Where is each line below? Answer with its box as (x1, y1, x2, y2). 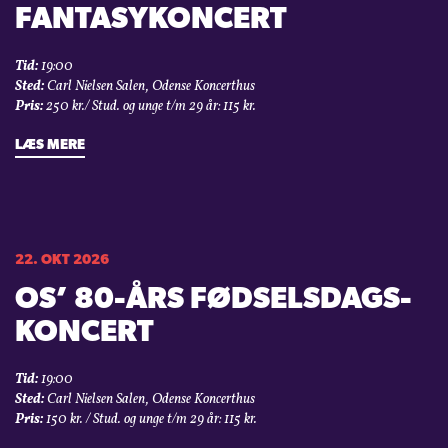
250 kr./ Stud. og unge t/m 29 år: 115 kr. (43, 97, 256, 117)
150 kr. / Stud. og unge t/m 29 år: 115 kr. (43, 410, 257, 430)
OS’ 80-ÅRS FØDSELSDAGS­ (15, 285, 412, 317)
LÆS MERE (15, 138, 85, 154)
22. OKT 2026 (15, 253, 109, 269)
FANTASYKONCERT (15, 5, 287, 37)
